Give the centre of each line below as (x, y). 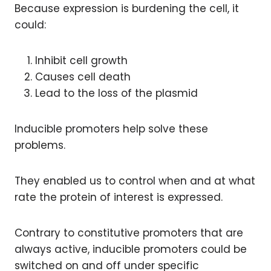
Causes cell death (83, 77)
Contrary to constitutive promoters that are (129, 233)
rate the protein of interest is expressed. (119, 197)
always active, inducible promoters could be (131, 249)
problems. (40, 145)
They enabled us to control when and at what (135, 181)
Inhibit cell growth (81, 60)
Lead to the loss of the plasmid (116, 93)
